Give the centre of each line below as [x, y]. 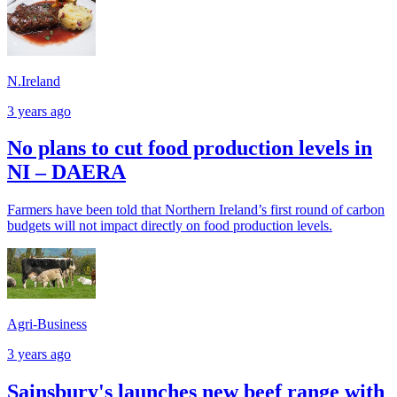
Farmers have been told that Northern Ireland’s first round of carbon [196, 210]
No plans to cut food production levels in [190, 148]
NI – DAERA [66, 172]
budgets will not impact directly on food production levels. [170, 226]
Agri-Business [47, 323]
